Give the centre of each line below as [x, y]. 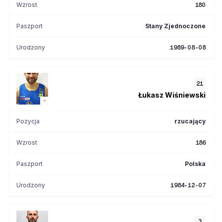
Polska [195, 164]
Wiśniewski [185, 95]
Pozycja [28, 121]
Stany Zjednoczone [175, 26]
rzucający [190, 121]
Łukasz [151, 95]
